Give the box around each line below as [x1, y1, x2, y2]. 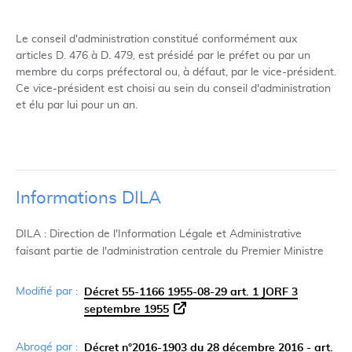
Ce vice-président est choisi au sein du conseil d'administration [16, 83, 331, 94]
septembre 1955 [84, 304, 169, 315]
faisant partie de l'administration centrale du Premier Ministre [16, 246, 324, 257]
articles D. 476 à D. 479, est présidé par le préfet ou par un [16, 50, 310, 61]
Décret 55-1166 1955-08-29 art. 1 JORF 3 [84, 287, 298, 298]
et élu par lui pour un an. [16, 100, 137, 111]
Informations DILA [16, 189, 161, 207]
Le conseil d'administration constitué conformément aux [16, 34, 297, 45]
